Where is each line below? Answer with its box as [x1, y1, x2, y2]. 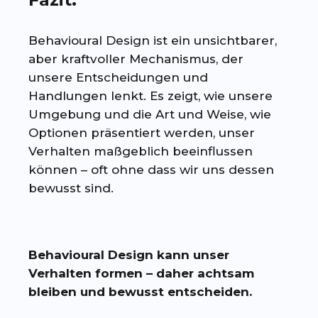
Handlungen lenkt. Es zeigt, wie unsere [28, 88, 273, 103]
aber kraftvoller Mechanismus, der [28, 51, 244, 66]
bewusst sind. [28, 180, 114, 195]
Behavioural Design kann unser [28, 247, 230, 262]
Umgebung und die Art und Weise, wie [28, 106, 272, 121]
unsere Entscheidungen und [28, 70, 209, 84]
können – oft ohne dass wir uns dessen [28, 162, 275, 177]
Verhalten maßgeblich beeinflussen [28, 143, 253, 158]
